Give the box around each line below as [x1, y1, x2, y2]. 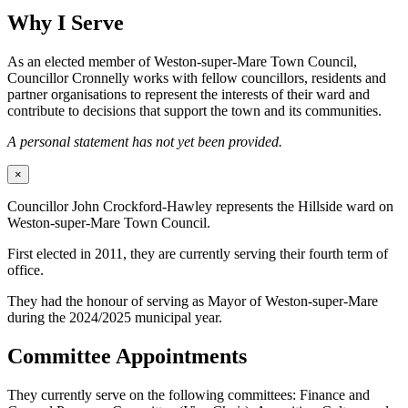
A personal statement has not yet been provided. [7, 134, 282, 150]
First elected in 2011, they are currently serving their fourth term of [7, 246, 388, 262]
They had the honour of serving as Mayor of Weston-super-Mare [7, 293, 378, 310]
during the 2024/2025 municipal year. [7, 310, 222, 326]
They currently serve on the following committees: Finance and [7, 387, 370, 403]
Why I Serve [7, 11, 124, 36]
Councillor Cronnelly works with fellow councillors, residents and [7, 70, 386, 87]
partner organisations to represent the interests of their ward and [7, 87, 370, 103]
